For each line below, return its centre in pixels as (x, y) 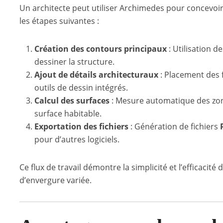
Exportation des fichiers (81, 126)
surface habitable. (68, 113)
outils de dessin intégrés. (81, 88)
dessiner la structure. (74, 62)
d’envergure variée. (56, 180)
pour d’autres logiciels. (77, 139)
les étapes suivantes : (59, 21)
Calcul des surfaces (72, 101)
